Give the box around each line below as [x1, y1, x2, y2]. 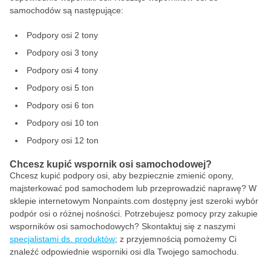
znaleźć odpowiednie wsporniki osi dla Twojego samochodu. [10, 247, 239, 256]
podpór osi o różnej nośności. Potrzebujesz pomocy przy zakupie [10, 209, 258, 218]
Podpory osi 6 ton [27, 100, 94, 110]
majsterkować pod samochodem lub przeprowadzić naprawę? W [10, 183, 256, 193]
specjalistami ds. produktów [10, 234, 115, 244]
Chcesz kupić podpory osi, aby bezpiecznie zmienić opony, [10, 171, 233, 180]
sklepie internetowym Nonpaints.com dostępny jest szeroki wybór [10, 196, 258, 206]
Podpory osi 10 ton [27, 118, 99, 128]
